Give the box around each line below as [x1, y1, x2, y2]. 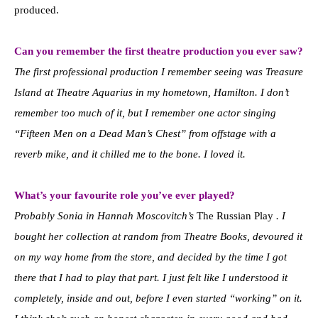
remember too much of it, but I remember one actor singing [14, 106, 276, 119]
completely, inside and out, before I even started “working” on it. [14, 292, 302, 304]
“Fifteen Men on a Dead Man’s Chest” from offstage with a [14, 127, 276, 139]
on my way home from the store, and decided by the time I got [14, 251, 287, 263]
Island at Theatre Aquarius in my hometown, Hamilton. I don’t [14, 86, 289, 98]
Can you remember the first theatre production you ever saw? [14, 45, 303, 57]
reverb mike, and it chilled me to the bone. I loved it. [14, 148, 246, 160]
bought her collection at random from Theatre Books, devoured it [14, 230, 302, 242]
